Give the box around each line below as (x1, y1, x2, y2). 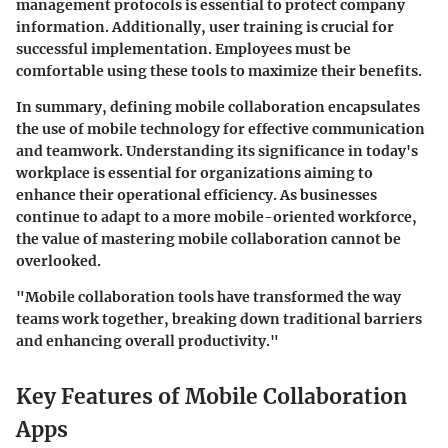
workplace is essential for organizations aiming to (16, 164, 373, 183)
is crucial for (303, 18, 394, 37)
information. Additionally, (16, 18, 209, 37)
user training (209, 18, 303, 37)
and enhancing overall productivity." (16, 332, 279, 351)
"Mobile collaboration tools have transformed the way (16, 288, 401, 307)
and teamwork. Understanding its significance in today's (16, 142, 418, 161)
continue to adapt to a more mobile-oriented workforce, (16, 208, 417, 227)
